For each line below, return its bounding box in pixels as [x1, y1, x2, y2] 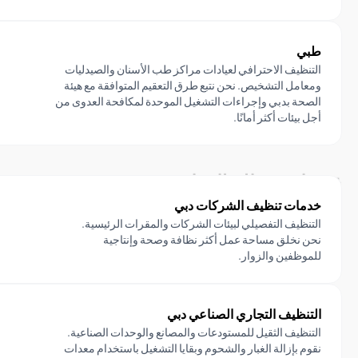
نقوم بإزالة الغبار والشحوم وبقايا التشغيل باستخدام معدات [64, 340, 321, 356]
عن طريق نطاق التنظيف [167, 152, 342, 175]
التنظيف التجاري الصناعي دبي [167, 305, 321, 323]
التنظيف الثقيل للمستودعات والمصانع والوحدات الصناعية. [67, 324, 321, 340]
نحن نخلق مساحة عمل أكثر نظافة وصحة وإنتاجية [103, 232, 321, 247]
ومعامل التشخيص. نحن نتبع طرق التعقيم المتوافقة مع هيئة [64, 78, 321, 93]
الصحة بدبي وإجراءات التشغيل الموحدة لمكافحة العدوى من [55, 93, 321, 109]
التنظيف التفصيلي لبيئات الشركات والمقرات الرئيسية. [82, 216, 321, 231]
